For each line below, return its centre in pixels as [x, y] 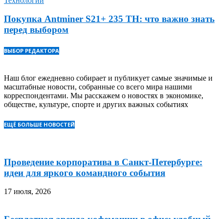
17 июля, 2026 [27, 192]
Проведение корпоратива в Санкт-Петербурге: [103, 162]
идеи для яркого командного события [85, 173]
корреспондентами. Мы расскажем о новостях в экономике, [104, 96]
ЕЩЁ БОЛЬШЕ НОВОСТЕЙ [39, 124]
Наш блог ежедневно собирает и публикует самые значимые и [108, 78]
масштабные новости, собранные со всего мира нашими [98, 87]
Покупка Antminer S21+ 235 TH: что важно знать [109, 19]
